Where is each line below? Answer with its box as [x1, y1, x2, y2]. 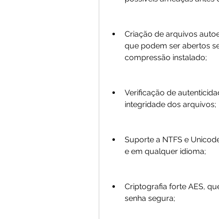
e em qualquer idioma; [125, 147, 206, 156]
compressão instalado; [125, 53, 207, 62]
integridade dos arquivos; [125, 100, 216, 109]
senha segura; [125, 194, 175, 203]
